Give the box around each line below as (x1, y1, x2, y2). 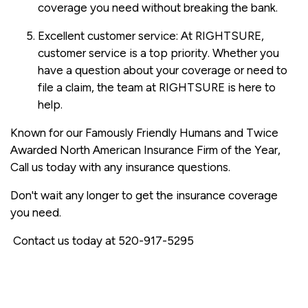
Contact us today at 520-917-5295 (10, 233, 194, 247)
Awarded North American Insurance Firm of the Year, (10, 142, 280, 157)
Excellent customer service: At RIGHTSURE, (38, 28, 264, 43)
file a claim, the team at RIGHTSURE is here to (38, 80, 276, 94)
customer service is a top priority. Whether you (38, 45, 279, 60)
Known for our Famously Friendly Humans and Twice (10, 125, 278, 140)
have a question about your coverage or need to (38, 63, 287, 77)
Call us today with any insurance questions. (10, 159, 230, 174)
